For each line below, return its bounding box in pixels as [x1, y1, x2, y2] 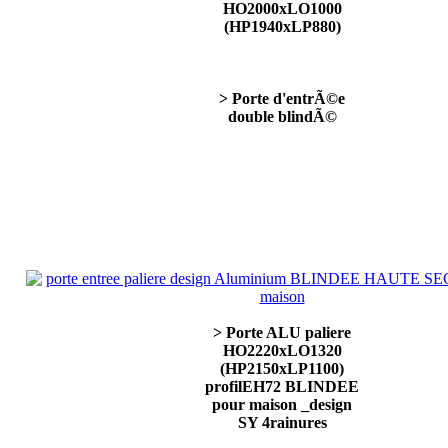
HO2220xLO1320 [222, 342, 342, 359]
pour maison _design [212, 396, 352, 413]
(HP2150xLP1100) [220, 360, 344, 377]
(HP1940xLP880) [223, 18, 341, 35]
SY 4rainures [237, 414, 327, 431]
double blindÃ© [227, 108, 337, 125]
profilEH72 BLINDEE [205, 378, 359, 395]
